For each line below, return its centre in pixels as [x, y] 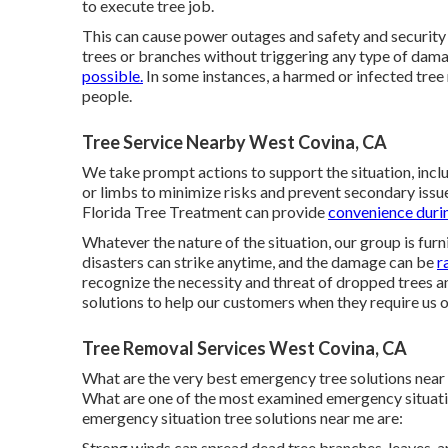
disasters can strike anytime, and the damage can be [259, 261]
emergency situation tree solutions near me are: [242, 417]
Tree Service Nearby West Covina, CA [234, 142]
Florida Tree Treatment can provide [205, 211]
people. [107, 95]
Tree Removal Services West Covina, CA [244, 348]
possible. [112, 75]
